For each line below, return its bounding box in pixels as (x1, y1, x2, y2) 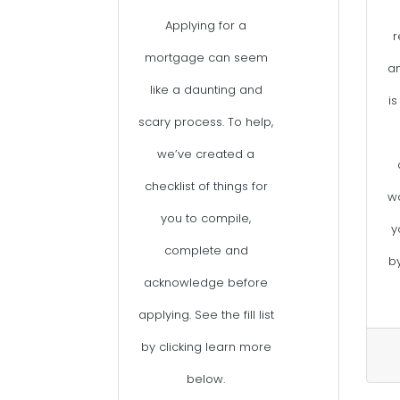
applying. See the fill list (137, 306, 274, 324)
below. (187, 371, 226, 388)
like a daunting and (149, 81, 262, 99)
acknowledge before (144, 274, 269, 292)
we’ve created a (157, 146, 255, 163)
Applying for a (165, 17, 247, 35)
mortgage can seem (144, 49, 268, 67)
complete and (163, 242, 248, 260)
